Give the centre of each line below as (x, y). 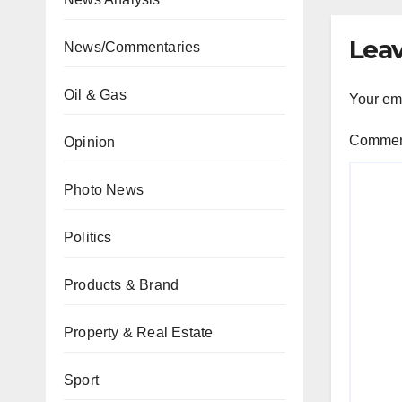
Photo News (104, 190)
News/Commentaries (132, 47)
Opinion (90, 142)
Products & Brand (122, 285)
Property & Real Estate (139, 332)
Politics (88, 237)
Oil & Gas (95, 95)
